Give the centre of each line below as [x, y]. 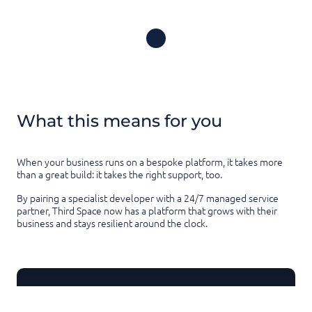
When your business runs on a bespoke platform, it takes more [150, 162]
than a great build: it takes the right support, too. [119, 174]
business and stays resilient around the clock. [112, 223]
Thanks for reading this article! [106, 295]
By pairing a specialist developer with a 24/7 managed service [148, 198]
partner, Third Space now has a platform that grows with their [147, 211]
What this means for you [119, 121]
